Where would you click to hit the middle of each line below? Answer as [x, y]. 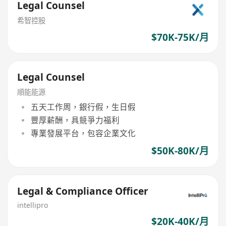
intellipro [33, 205]
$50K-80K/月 [180, 151]
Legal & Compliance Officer [83, 191]
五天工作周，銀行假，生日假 [83, 107]
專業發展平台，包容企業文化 [83, 133]
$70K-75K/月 [180, 37]
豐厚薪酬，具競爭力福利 [75, 120]
